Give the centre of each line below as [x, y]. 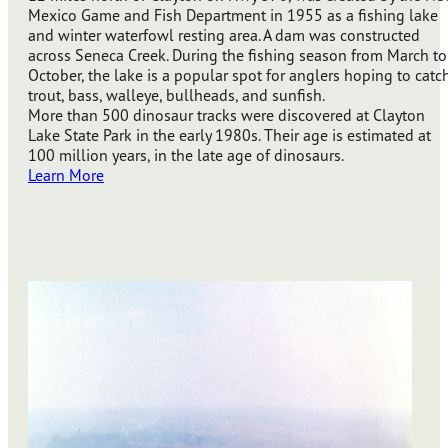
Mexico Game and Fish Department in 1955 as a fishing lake [233, 15]
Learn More [66, 175]
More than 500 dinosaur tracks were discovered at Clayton [226, 115]
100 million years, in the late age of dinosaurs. [186, 155]
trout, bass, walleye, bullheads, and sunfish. [176, 95]
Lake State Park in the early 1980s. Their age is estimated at [229, 135]
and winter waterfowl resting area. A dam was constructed [224, 35]
